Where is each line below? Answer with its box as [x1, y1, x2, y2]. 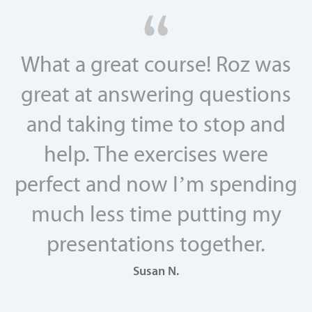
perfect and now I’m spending [15, 171, 297, 197]
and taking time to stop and [26, 111, 286, 137]
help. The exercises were [44, 141, 268, 167]
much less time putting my [31, 201, 281, 227]
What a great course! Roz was [21, 52, 291, 77]
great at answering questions [21, 81, 291, 107]
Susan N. [133, 263, 179, 279]
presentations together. [47, 231, 265, 257]
